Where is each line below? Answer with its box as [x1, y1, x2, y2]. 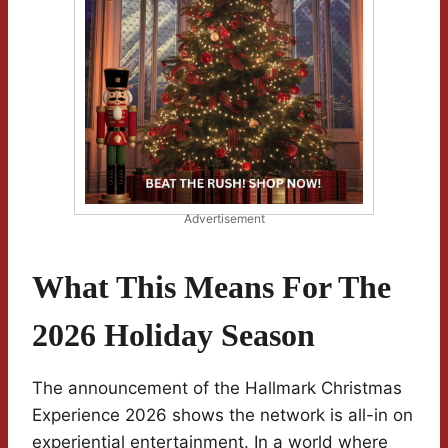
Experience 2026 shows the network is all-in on [32, 405, 413, 426]
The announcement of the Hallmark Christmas [32, 378, 402, 399]
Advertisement [183, 211, 265, 227]
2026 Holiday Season [32, 317, 315, 354]
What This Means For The [32, 269, 391, 306]
